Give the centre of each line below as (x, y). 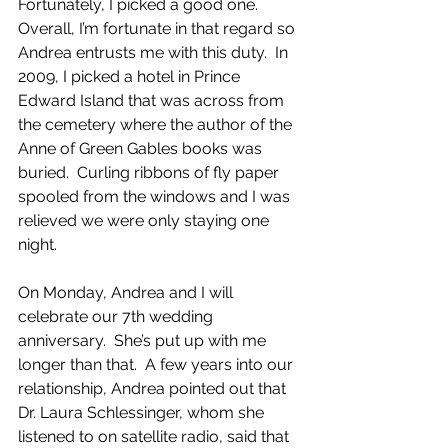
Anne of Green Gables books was (142, 148)
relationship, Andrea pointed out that (154, 388)
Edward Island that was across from (153, 100)
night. (39, 244)
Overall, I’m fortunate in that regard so (158, 28)
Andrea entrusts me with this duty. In (155, 52)
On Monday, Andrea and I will (127, 292)
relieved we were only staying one (145, 220)
